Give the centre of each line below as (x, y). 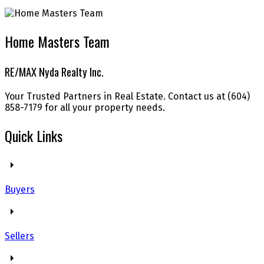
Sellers (19, 236)
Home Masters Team (57, 42)
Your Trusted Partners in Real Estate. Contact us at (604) (127, 96)
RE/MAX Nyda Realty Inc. (54, 72)
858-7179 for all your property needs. (85, 107)
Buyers (20, 189)
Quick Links (34, 135)
